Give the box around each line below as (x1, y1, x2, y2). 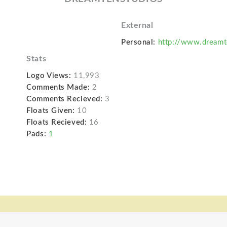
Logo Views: (26, 72, 71, 80)
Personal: (121, 39, 156, 47)
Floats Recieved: (26, 119, 87, 127)
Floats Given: (26, 107, 75, 115)
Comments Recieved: (26, 95, 103, 103)
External (121, 21, 154, 30)
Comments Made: (26, 84, 90, 92)
